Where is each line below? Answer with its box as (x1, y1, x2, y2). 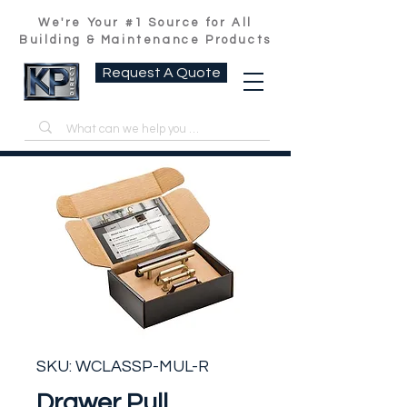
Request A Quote (102, 65, 221, 80)
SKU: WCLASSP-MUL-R (36, 358, 209, 375)
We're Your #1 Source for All (38, 16, 253, 29)
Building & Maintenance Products (19, 34, 272, 46)
